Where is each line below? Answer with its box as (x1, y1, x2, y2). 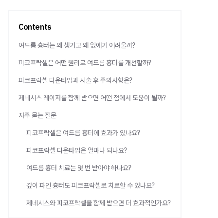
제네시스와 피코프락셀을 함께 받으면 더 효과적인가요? (26, 199, 171, 207)
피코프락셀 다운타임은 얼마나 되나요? (26, 146, 127, 155)
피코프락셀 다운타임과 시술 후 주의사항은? (18, 76, 132, 85)
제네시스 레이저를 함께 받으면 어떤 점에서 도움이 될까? (18, 93, 166, 102)
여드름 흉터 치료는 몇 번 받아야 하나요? (26, 163, 131, 172)
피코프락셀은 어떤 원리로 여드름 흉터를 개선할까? (18, 58, 151, 67)
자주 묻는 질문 (18, 111, 56, 120)
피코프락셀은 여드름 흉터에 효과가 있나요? (26, 128, 140, 137)
